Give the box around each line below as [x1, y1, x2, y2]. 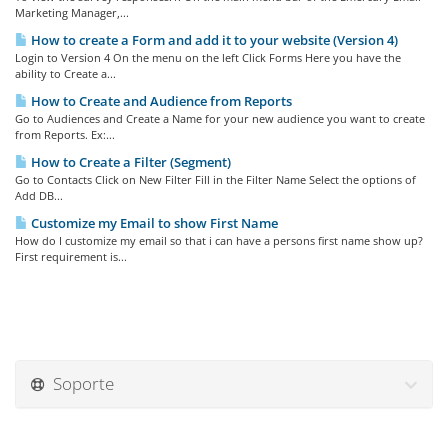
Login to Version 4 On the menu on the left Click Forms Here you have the [15, 50, 401, 65]
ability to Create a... [15, 66, 116, 81]
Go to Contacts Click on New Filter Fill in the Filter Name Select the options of [15, 172, 416, 187]
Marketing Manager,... [15, 5, 129, 20]
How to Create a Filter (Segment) [28, 153, 231, 171]
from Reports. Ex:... [15, 127, 115, 142]
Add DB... [15, 188, 63, 203]
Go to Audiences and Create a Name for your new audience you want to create [15, 111, 425, 126]
